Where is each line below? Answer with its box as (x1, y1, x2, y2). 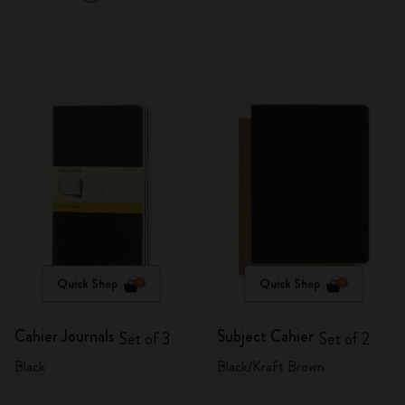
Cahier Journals (14, 325, 114, 348)
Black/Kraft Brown (217, 356, 325, 377)
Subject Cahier (217, 325, 314, 348)
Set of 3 (119, 327, 170, 351)
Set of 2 (319, 327, 370, 351)
